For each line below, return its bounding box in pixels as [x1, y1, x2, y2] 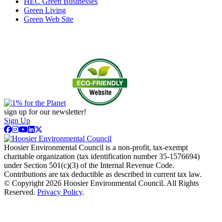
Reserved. [4, 188, 37, 197]
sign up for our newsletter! [4, 108, 86, 116]
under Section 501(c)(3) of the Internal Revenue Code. [4, 161, 174, 170]
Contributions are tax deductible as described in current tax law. [4, 170, 202, 179]
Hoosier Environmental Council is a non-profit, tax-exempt [4, 143, 188, 152]
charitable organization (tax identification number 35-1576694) [4, 152, 200, 161]
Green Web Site [24, 15, 73, 24]
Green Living [24, 6, 66, 15]
